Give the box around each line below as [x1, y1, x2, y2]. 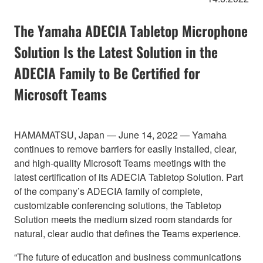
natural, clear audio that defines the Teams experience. [14, 226, 241, 240]
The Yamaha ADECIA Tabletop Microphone [14, 19, 248, 41]
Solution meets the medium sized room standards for [14, 212, 232, 226]
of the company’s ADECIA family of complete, [14, 184, 203, 198]
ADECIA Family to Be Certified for [14, 62, 200, 83]
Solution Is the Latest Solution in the [14, 41, 218, 62]
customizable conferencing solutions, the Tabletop [14, 198, 221, 212]
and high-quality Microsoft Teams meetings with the [14, 156, 226, 170]
